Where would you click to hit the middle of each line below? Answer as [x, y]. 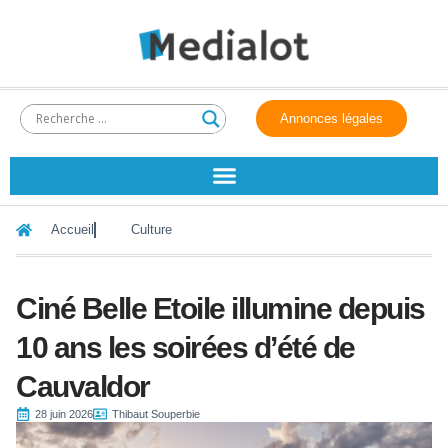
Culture [151, 229]
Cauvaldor [83, 386]
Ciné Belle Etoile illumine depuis [220, 308]
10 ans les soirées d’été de [185, 347]
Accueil [72, 229]
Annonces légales [332, 118]
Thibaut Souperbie [156, 413]
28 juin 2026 [64, 413]
